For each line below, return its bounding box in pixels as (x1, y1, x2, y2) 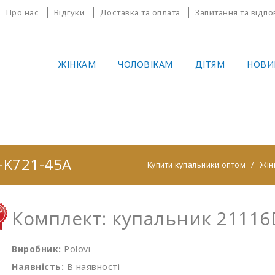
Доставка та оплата (99, 7, 180, 18)
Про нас (6, 7, 39, 18)
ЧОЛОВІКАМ (118, 58, 173, 70)
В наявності (66, 261, 120, 273)
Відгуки (53, 7, 85, 18)
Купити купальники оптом (147, 160, 246, 170)
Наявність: (12, 261, 64, 273)
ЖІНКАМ (58, 58, 96, 70)
